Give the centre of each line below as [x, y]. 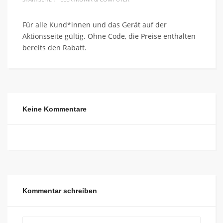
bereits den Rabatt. [55, 48]
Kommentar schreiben [60, 191]
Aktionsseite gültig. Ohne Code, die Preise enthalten [109, 36]
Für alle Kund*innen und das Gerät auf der [95, 25]
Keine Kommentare [55, 109]
